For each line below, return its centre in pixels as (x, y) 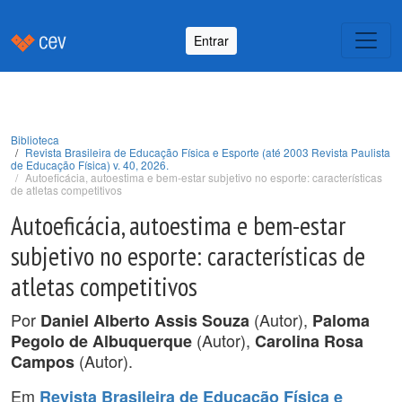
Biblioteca (35, 140)
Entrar (211, 40)
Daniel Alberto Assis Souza (145, 320)
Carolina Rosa (309, 341)
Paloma (341, 320)
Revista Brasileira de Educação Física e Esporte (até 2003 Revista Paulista (208, 152)
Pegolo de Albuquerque (101, 341)
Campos (43, 362)
